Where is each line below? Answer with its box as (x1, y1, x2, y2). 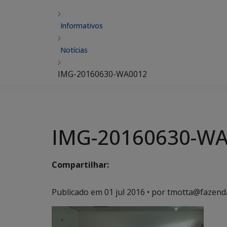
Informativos (60, 21, 103, 30)
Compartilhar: (52, 159, 109, 171)
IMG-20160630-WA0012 (58, 68, 147, 80)
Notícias (60, 45, 88, 55)
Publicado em (52, 186, 104, 198)
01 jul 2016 (104, 186, 145, 198)
